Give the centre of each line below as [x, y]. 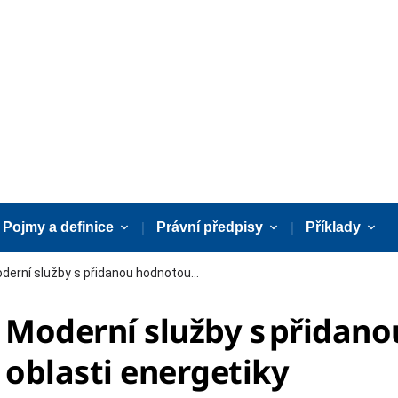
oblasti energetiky [147, 372]
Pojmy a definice [59, 227]
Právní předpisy [210, 227]
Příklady [334, 227]
